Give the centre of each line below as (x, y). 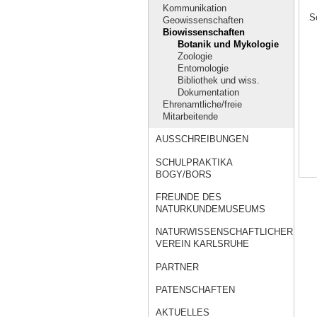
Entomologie (203, 69)
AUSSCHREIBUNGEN (202, 139)
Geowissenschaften (203, 21)
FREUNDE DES (189, 197)
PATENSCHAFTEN (196, 290)
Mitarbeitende (191, 117)
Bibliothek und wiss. (218, 81)
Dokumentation (208, 93)
